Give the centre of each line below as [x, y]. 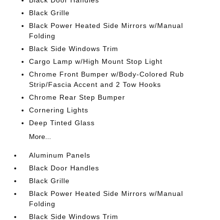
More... [40, 137]
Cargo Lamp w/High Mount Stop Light [96, 61]
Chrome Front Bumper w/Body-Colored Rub [107, 74]
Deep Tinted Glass [62, 123]
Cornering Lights [59, 110]
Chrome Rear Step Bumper [77, 97]
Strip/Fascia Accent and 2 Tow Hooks [95, 84]
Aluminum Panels [60, 155]
